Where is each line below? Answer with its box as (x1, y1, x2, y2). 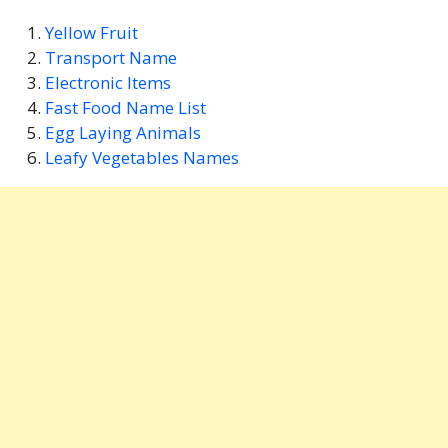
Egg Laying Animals (44, 120, 201, 144)
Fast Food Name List (44, 95, 206, 119)
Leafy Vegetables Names (44, 145, 239, 169)
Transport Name (44, 45, 177, 69)
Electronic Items (44, 70, 171, 94)
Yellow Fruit (44, 20, 138, 44)
